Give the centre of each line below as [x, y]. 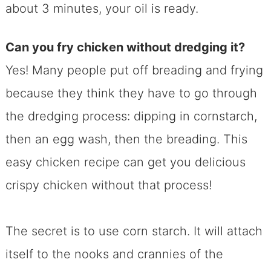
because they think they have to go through [131, 93]
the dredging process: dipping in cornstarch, [131, 116]
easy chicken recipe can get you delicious [125, 162]
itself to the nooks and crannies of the [114, 254]
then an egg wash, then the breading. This [126, 139]
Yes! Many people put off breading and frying [134, 70]
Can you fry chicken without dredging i [119, 47]
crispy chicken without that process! [110, 185]
